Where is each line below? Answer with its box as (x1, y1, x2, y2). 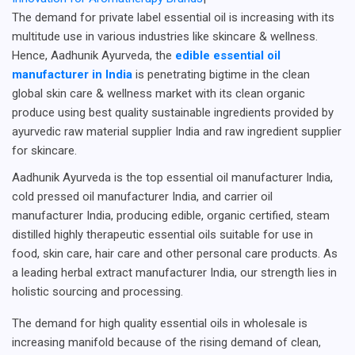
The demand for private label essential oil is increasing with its (12, 10, 334, 25)
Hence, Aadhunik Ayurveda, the (12, 48, 175, 63)
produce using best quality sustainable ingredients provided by (12, 105, 334, 120)
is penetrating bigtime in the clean (132, 67, 310, 82)
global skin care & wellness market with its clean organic (12, 86, 305, 101)
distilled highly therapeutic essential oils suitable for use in (12, 227, 313, 242)
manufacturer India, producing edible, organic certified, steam (12, 208, 330, 223)
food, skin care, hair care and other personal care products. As (12, 246, 338, 261)
